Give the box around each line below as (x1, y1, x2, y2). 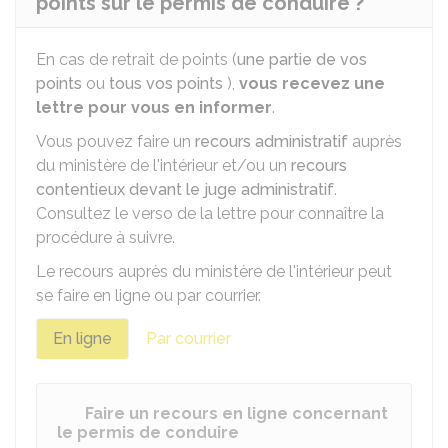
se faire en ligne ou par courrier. (36, 286, 261, 305)
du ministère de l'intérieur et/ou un (36, 156, 291, 175)
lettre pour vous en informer (36, 98, 272, 117)
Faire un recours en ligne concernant (85, 404, 388, 423)
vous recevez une (239, 74, 385, 93)
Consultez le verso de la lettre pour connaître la (36, 204, 384, 223)
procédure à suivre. (36, 228, 175, 247)
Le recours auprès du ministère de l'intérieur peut (36, 262, 392, 281)
